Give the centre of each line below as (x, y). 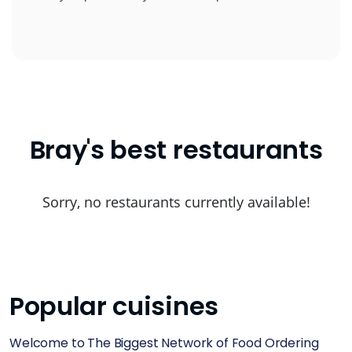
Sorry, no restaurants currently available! (176, 202)
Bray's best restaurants (176, 150)
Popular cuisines (114, 306)
